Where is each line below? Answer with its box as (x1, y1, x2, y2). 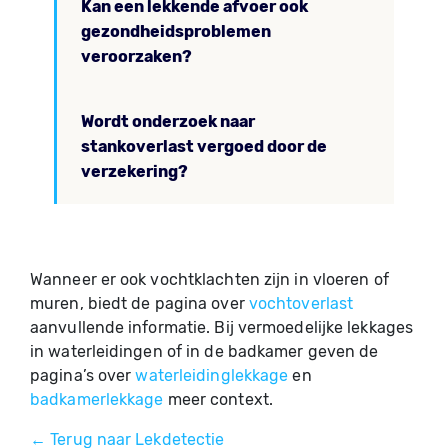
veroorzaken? (81, 47, 192, 66)
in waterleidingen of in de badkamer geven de (30, 342, 379, 361)
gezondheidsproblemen (81, 22, 271, 41)
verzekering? (81, 162, 188, 181)
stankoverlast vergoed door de (81, 137, 327, 156)
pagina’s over (30, 366, 136, 385)
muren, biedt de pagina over (30, 294, 249, 313)
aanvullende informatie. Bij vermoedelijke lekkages (30, 318, 414, 337)
